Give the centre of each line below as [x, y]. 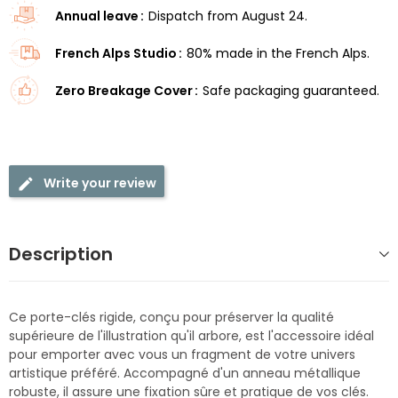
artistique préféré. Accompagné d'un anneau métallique [185, 374]
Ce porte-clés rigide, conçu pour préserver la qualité [171, 318]
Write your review [100, 183]
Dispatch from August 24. [227, 16]
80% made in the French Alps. [278, 54]
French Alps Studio [115, 54]
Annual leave [96, 16]
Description [61, 255]
